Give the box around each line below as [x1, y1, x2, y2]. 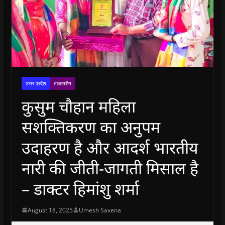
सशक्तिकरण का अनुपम [21, 116, 160, 138]
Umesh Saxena [78, 205, 121, 214]
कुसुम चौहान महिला [21, 95, 136, 117]
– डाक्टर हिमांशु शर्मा [21, 177, 139, 199]
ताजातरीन [53, 79, 71, 87]
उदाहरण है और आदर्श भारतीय [21, 136, 198, 158]
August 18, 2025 [27, 205, 73, 214]
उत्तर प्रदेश [25, 79, 46, 87]
